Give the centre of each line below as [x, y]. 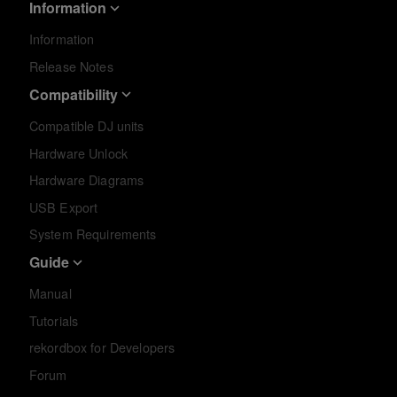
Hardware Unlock [78, 153]
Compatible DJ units [86, 126]
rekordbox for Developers [102, 348]
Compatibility [73, 94]
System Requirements [93, 234]
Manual [50, 294]
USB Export [63, 207]
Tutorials [54, 320]
